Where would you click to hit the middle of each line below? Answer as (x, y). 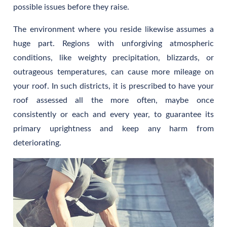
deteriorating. (37, 143)
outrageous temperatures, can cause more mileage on (113, 72)
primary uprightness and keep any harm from (113, 128)
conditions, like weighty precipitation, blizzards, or (113, 58)
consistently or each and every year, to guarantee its (113, 114)
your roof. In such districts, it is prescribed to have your (113, 86)
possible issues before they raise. (71, 7)
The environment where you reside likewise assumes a (113, 29)
